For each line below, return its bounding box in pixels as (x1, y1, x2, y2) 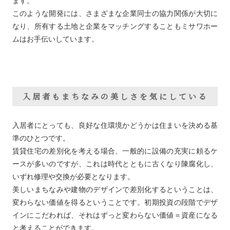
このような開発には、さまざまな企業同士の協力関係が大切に (12, 9, 218, 18)
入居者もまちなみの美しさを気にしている (22, 91, 208, 102)
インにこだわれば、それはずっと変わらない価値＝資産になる (12, 211, 218, 220)
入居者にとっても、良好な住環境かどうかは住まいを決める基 (12, 121, 218, 130)
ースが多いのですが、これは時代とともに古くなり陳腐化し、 (12, 160, 218, 168)
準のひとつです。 (12, 134, 70, 143)
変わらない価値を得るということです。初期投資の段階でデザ (12, 198, 218, 207)
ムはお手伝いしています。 (12, 35, 99, 44)
